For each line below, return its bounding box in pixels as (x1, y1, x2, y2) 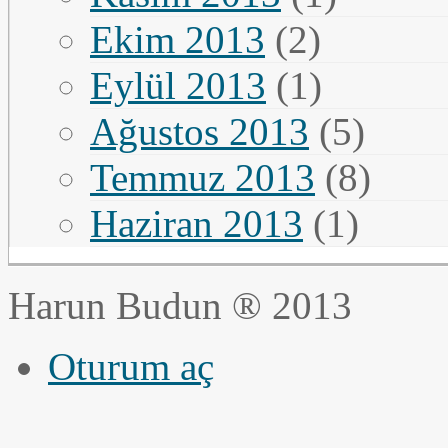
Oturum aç (48, 344, 214, 388)
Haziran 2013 (90, 201, 303, 245)
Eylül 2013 (90, 63, 266, 107)
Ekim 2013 (90, 17, 265, 61)
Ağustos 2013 (90, 109, 309, 153)
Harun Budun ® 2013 (8, 283, 352, 327)
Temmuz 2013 (90, 155, 315, 199)
